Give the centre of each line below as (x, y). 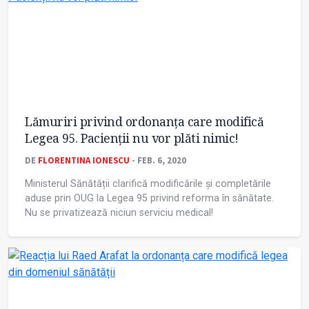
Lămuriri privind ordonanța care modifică (144, 122)
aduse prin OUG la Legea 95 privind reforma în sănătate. (149, 199)
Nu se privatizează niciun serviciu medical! (119, 213)
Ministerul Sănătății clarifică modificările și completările (148, 184)
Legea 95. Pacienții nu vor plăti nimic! (132, 138)
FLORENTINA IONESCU (84, 160)
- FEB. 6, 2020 (158, 160)
